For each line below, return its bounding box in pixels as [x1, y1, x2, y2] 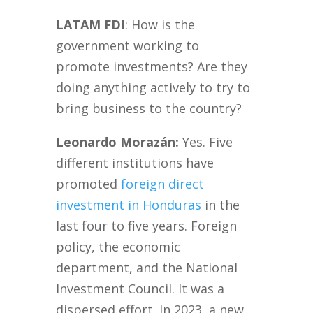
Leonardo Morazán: [56, 133, 180, 151]
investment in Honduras [56, 196, 202, 214]
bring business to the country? [56, 100, 242, 117]
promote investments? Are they [56, 58, 248, 75]
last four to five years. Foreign [56, 217, 238, 235]
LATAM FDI [56, 16, 126, 34]
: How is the [125, 16, 196, 34]
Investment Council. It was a [56, 280, 225, 298]
